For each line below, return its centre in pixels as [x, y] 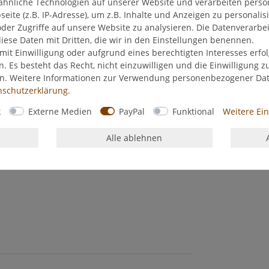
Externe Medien [60, 111]
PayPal [132, 111]
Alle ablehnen [134, 138]
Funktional [193, 111]
